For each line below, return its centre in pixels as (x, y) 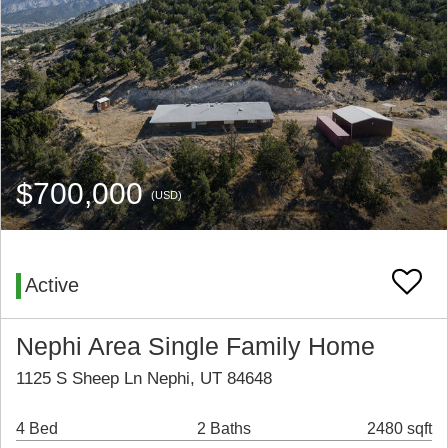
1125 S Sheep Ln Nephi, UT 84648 (144, 379)
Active (52, 285)
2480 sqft (399, 429)
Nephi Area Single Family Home (195, 347)
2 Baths (223, 429)
